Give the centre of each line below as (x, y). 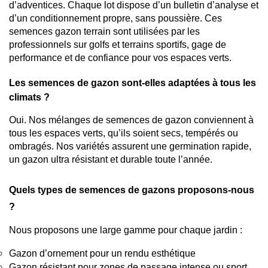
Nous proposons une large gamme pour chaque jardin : (126, 230)
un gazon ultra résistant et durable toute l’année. (111, 160)
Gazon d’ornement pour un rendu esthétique (102, 254)
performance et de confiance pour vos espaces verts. (120, 57)
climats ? (29, 98)
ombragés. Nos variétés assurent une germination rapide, (130, 147)
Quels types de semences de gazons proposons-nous (132, 190)
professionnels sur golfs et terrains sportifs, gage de (118, 44)
